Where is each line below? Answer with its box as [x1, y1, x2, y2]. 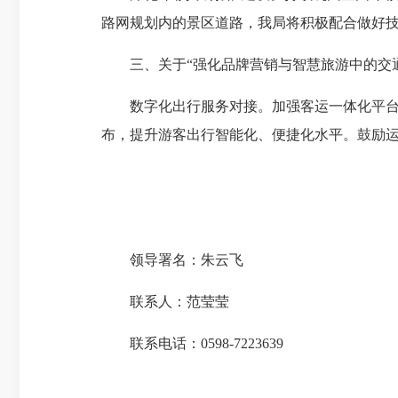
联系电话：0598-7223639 [130, 336, 283, 351]
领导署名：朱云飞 [130, 252, 243, 267]
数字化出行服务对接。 [130, 99, 272, 114]
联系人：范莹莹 [130, 294, 229, 309]
